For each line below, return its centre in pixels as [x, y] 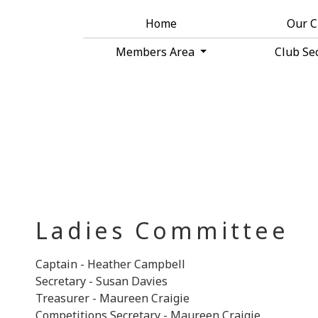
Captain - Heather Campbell [110, 264]
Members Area [156, 52]
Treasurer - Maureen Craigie [113, 298]
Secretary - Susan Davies [102, 281]
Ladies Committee [162, 230]
